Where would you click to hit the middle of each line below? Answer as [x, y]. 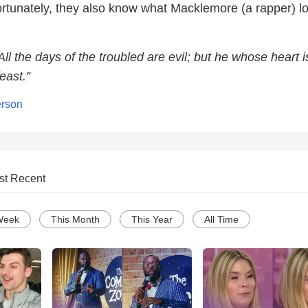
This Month [75, 220]
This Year [152, 220]
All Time [221, 220]
